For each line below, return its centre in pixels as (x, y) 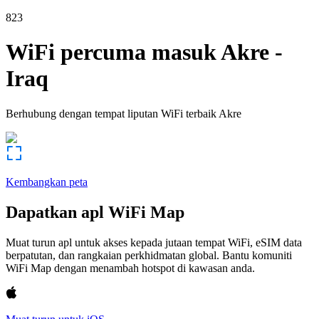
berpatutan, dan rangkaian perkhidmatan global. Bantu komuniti (149, 255)
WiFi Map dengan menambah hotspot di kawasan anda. (130, 268)
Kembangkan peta (47, 182)
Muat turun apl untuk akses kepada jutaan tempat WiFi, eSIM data (154, 242)
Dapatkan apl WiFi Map (95, 212)
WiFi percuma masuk (111, 52)
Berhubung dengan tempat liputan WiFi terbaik (111, 113)
